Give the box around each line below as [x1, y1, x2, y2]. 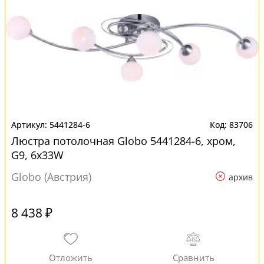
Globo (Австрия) [11, 170, 91, 184]
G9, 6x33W [11, 148, 64, 162]
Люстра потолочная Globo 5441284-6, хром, [11, 134, 236, 148]
